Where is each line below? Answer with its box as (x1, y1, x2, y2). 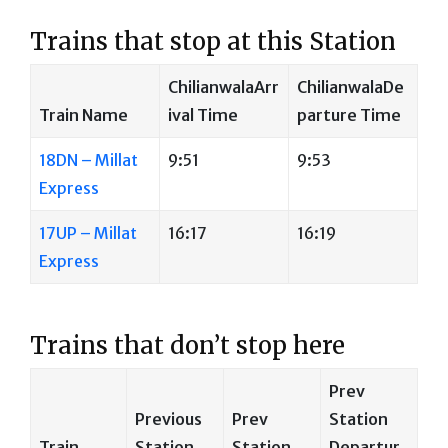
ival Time (168, 104, 238, 125)
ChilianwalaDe (297, 76, 404, 97)
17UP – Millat (39, 222, 137, 243)
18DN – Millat (39, 149, 138, 170)
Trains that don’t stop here (30, 330, 345, 360)
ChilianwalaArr (168, 76, 279, 97)
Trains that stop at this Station (30, 26, 396, 56)
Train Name (39, 104, 128, 125)
